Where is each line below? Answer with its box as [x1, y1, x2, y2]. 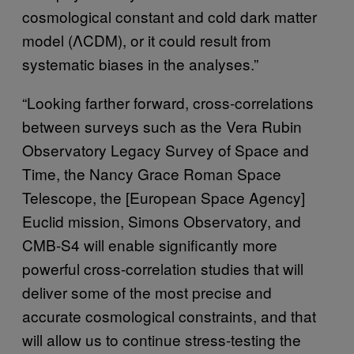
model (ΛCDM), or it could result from [22, 28, 271, 51]
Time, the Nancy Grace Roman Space [22, 162, 281, 184]
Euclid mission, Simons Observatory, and [22, 209, 301, 232]
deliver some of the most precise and [22, 281, 272, 303]
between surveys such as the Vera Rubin [22, 115, 302, 137]
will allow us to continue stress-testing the [22, 328, 301, 350]
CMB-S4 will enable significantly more [22, 233, 277, 255]
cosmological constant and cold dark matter [22, 5, 317, 27]
